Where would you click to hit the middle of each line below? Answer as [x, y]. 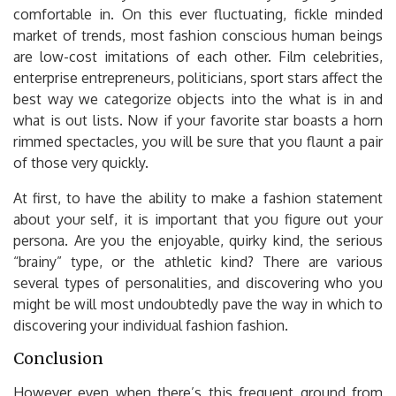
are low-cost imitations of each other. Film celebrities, [198, 56]
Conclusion [58, 358]
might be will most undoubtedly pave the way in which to [198, 304]
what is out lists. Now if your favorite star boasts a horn [198, 120]
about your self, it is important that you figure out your [198, 219]
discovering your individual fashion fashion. [151, 325]
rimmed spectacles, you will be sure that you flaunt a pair [198, 141]
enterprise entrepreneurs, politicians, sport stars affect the [198, 77]
